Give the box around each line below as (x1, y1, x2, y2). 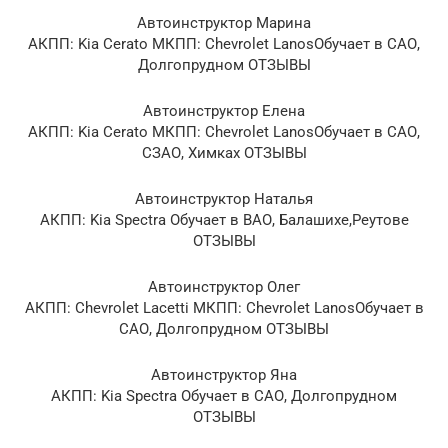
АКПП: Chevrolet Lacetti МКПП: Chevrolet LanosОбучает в (24, 298, 424, 317)
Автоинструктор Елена (143, 101, 305, 120)
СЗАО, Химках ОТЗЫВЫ (141, 143, 307, 162)
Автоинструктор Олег (148, 277, 300, 296)
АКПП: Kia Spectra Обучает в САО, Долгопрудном (51, 386, 397, 405)
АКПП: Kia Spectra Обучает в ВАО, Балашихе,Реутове (39, 210, 409, 229)
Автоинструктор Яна (151, 365, 297, 384)
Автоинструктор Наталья (135, 189, 313, 208)
